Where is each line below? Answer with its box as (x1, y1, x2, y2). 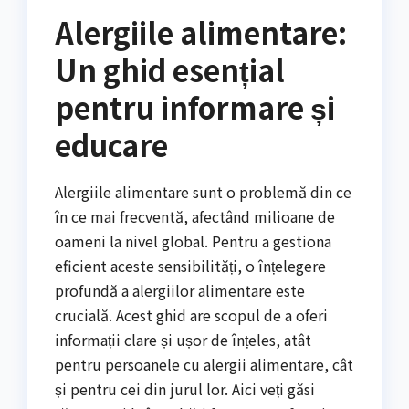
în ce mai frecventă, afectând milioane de (55, 204, 335, 227)
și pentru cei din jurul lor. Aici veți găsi (55, 377, 315, 400)
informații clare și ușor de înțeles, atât (55, 328, 311, 351)
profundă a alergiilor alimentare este (55, 278, 305, 301)
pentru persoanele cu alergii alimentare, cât (55, 352, 353, 375)
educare (55, 122, 168, 165)
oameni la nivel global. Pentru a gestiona (55, 229, 331, 252)
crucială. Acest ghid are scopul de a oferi (55, 303, 328, 326)
